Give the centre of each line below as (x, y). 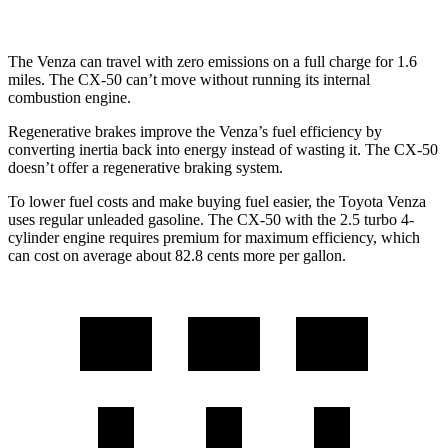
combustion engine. (69, 97)
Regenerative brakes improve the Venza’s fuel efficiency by (195, 131)
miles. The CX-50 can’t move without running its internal (189, 79)
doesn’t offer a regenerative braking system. (145, 167)
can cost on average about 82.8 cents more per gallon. (177, 255)
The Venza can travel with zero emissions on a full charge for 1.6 (212, 61)
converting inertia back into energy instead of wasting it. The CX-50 (223, 149)
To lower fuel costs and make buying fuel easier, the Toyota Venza (217, 201)
